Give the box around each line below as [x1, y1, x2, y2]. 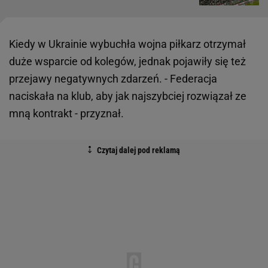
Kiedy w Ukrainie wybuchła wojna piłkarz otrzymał [9, 38, 246, 51]
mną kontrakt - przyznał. [9, 107, 124, 120]
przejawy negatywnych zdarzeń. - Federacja [9, 72, 217, 86]
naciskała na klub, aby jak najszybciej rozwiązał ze [9, 90, 246, 103]
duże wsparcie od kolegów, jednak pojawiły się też [9, 55, 246, 68]
